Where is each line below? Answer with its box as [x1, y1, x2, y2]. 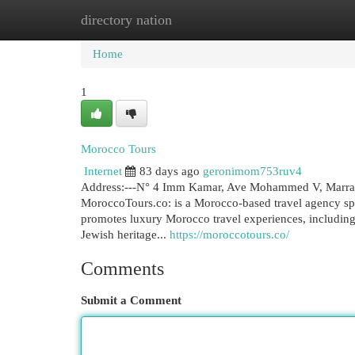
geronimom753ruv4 [203, 165, 302, 177]
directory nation [81, 12, 172, 28]
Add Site [269, 13, 311, 26]
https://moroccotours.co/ [170, 228, 289, 241]
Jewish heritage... [81, 228, 170, 241]
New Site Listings [158, 13, 245, 26]
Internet [84, 165, 122, 177]
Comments [81, 258, 164, 279]
